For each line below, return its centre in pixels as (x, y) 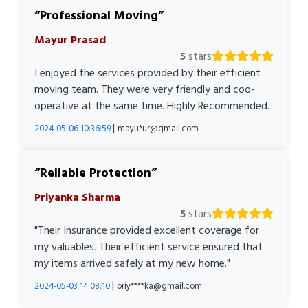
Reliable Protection (96, 173)
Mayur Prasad (70, 40)
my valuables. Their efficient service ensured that (148, 246)
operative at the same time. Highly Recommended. (152, 106)
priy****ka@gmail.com (159, 286)
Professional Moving (99, 15)
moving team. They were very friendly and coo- (145, 89)
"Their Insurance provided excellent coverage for (147, 230)
